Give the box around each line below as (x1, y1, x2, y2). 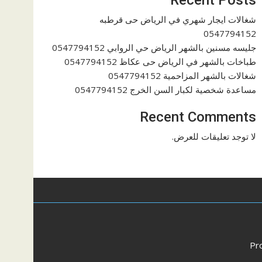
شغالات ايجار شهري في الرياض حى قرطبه (99, 13, 256, 25)
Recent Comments (140, 109, 256, 125)
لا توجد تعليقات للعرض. (172, 130, 256, 142)
